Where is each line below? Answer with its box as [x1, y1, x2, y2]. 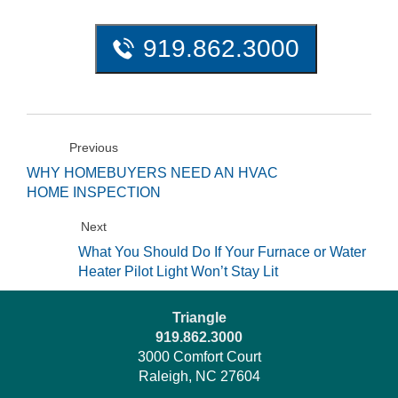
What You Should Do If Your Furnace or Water [78, 243, 367, 259]
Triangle [171, 309, 227, 325]
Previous [68, 139, 118, 155]
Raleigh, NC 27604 [138, 368, 260, 384]
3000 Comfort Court [137, 348, 261, 364]
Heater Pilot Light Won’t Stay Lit [78, 263, 279, 279]
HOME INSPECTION [27, 184, 161, 200]
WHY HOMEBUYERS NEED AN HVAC [27, 164, 278, 180]
